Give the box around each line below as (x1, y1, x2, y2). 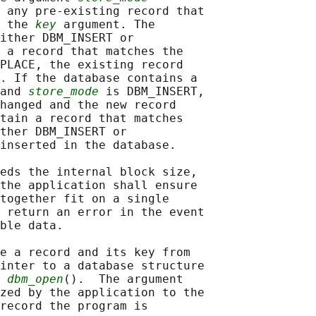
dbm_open (7, 272, 63, 286)
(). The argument (63, 272, 183, 286)
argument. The (56, 18, 155, 32)
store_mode (28, 85, 99, 99)
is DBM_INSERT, (99, 85, 205, 99)
